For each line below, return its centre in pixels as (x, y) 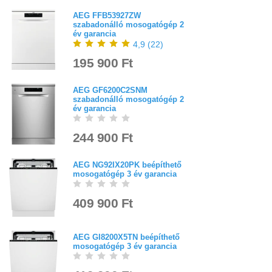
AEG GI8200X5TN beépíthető (126, 237)
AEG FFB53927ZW (107, 16)
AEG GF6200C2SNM (110, 90)
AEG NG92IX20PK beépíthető (127, 165)
